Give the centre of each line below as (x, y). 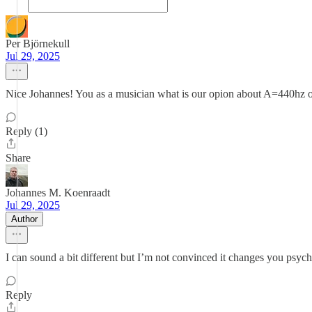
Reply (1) (26, 131)
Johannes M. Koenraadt (58, 193)
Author (24, 219)
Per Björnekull (38, 44)
